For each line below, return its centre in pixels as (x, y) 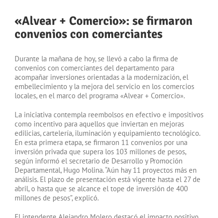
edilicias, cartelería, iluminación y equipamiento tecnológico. (108, 133)
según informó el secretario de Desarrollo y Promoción (99, 161)
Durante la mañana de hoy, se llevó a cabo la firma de (96, 58)
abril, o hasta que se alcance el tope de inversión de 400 (101, 188)
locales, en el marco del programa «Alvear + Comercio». (100, 95)
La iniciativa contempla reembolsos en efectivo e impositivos (109, 114)
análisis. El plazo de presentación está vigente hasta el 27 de (108, 179)
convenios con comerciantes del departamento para (94, 68)
